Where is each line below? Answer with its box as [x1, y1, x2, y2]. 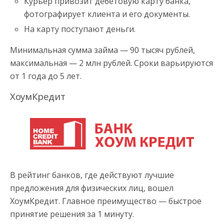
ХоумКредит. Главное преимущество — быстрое [10, 195, 201, 207]
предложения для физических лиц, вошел [10, 182, 173, 194]
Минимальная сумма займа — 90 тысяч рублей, [10, 44, 195, 55]
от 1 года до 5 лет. [10, 70, 81, 81]
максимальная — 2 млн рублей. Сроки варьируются [10, 57, 213, 68]
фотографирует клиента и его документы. [24, 8, 190, 19]
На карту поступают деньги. [24, 23, 136, 34]
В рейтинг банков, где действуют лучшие [10, 169, 174, 181]
